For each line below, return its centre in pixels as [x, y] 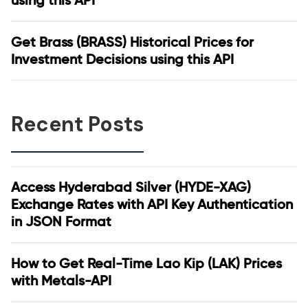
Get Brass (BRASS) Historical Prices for [132, 42]
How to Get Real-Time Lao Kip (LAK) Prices [146, 263]
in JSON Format [61, 221]
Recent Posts [77, 124]
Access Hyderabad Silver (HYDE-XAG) [131, 187]
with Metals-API [61, 280]
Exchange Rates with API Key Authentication [152, 204]
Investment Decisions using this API [122, 59]
